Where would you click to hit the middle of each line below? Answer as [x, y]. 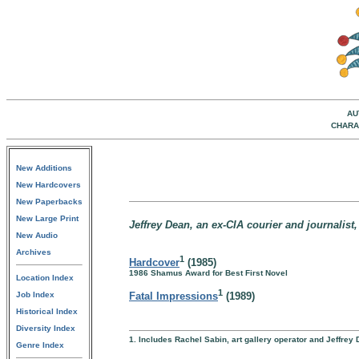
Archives [34, 252]
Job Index [35, 294]
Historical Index [47, 311]
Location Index [45, 278]
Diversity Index [46, 328]
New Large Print [47, 218]
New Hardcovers [48, 185]
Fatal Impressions [173, 296]
